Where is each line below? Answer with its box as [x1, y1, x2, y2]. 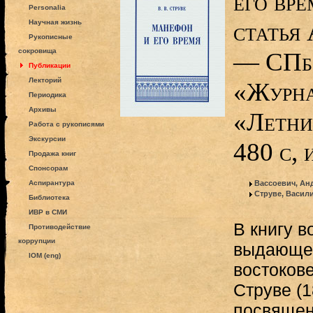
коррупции [17, 237, 55, 245]
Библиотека [28, 194, 70, 201]
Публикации [28, 61, 71, 69]
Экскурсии [28, 135, 66, 143]
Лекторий [28, 76, 61, 84]
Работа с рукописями [28, 120, 104, 128]
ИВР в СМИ [28, 208, 67, 216]
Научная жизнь [28, 18, 82, 26]
